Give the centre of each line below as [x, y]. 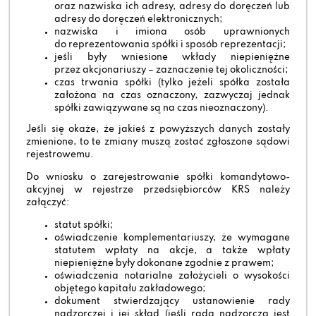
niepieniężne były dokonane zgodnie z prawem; [164, 264]
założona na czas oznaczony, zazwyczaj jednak [172, 95]
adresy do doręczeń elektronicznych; [139, 19]
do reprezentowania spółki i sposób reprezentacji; [170, 44]
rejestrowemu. [60, 154]
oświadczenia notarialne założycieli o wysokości [172, 276]
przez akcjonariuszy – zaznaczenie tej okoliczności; [171, 70]
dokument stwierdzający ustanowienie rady [172, 302]
